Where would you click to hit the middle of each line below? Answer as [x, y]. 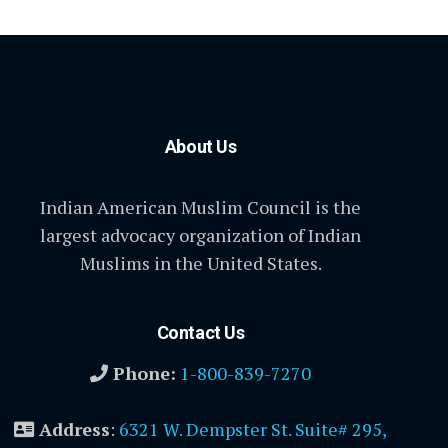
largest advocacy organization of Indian [201, 235]
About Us [200, 147]
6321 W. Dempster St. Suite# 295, [253, 429]
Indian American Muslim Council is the [201, 207]
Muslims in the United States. [200, 263]
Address [72, 429]
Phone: [142, 373]
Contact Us [200, 333]
